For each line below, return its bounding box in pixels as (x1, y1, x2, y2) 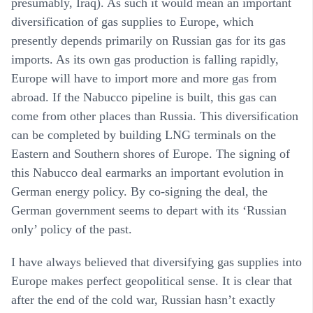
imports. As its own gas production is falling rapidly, (11, 52, 279, 66)
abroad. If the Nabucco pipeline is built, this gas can (11, 89, 277, 104)
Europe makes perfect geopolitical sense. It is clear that (11, 273, 292, 288)
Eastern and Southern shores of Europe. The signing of (11, 146, 290, 161)
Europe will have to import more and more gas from (11, 71, 277, 85)
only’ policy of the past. (11, 221, 132, 236)
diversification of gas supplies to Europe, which (11, 14, 254, 29)
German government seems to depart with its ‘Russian (11, 203, 286, 217)
